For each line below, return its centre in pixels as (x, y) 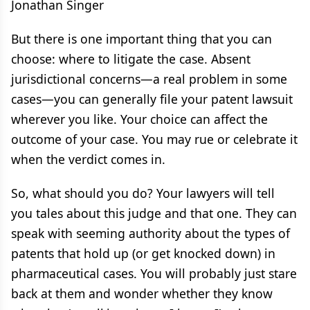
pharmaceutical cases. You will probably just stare (154, 273)
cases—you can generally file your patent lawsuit (152, 99)
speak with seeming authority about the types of (151, 233)
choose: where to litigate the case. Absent (131, 59)
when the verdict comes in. (88, 159)
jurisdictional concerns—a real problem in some (149, 79)
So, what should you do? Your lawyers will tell (143, 193)
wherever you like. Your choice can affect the (139, 119)
